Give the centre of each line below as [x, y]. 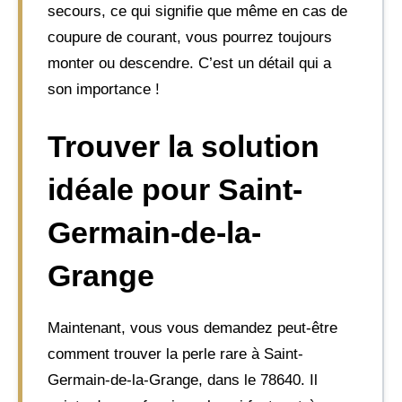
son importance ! [104, 89]
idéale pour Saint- [175, 189]
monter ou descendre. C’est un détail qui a [189, 63]
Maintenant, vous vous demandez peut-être [192, 328]
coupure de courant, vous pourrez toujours [190, 37]
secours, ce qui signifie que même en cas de [197, 11]
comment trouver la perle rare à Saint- [175, 354]
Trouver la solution [184, 146]
